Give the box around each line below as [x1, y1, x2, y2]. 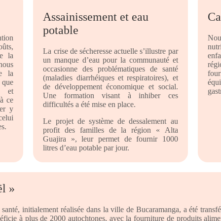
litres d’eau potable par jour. [43, 144, 130, 152]
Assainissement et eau [43, 10, 149, 23]
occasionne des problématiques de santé [43, 65, 178, 73]
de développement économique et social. [43, 82, 178, 91]
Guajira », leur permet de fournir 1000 [43, 135, 178, 143]
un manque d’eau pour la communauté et [43, 56, 178, 64]
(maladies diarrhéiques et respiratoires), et [43, 74, 178, 82]
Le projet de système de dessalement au [43, 117, 178, 125]
